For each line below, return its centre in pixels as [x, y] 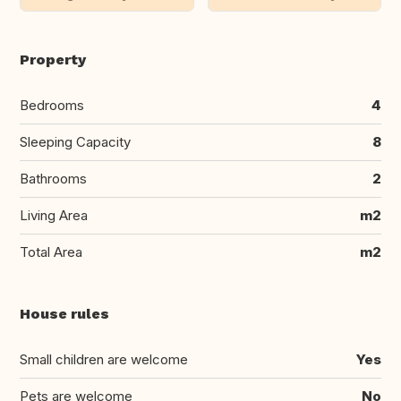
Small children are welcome [104, 360]
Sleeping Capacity [75, 142]
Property [53, 60]
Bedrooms [52, 106]
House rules [64, 314]
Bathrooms [53, 179]
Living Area [54, 216]
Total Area [51, 252]
